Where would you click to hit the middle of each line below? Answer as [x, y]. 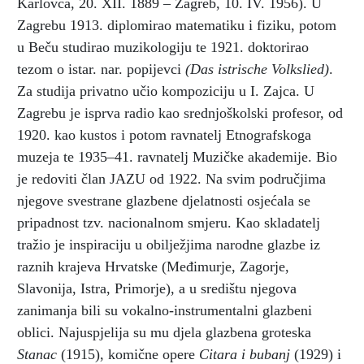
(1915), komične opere [128, 354]
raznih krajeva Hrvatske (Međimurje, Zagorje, [153, 266]
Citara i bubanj [245, 354]
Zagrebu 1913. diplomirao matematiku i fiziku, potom [177, 25]
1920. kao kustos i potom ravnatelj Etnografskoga [164, 134]
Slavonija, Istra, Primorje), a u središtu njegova [157, 288]
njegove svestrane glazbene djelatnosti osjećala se [164, 200]
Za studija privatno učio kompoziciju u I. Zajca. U [166, 91]
